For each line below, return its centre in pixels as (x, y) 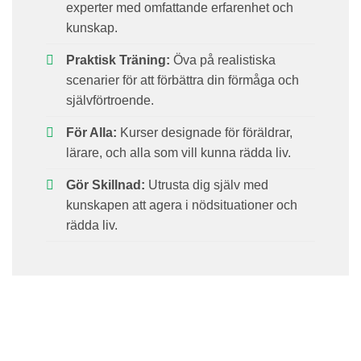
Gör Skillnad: (105, 185)
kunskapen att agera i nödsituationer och (181, 205)
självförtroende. (110, 101)
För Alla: (91, 133)
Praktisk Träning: (118, 60)
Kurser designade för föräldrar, (204, 133)
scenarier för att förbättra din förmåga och (182, 81)
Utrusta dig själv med (206, 185)
